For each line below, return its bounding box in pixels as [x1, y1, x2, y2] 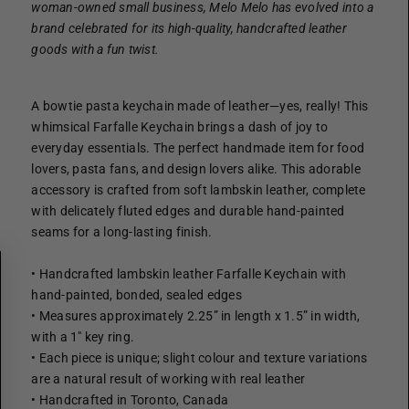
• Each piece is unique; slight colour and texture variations [31, 351, 368, 365]
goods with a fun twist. [31, 42, 160, 57]
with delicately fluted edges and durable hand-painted [31, 204, 345, 218]
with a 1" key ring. [31, 330, 135, 344]
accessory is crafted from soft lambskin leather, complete [31, 183, 366, 197]
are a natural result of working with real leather [31, 372, 306, 386]
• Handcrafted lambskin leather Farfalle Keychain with [31, 267, 347, 281]
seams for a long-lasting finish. [31, 225, 213, 239]
